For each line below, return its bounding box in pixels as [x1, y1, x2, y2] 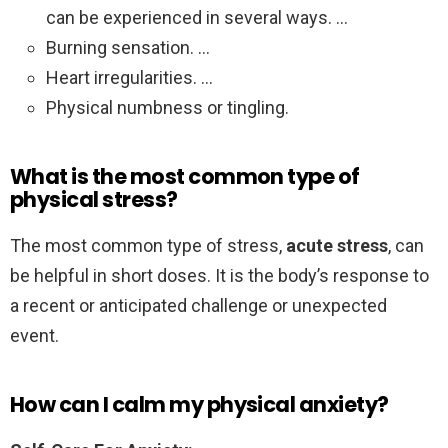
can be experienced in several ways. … [46, 7, 348, 29]
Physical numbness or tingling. [46, 97, 289, 119]
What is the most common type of [10, 162, 360, 192]
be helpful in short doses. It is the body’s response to [10, 265, 429, 287]
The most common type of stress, [10, 235, 286, 257]
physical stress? [10, 185, 178, 215]
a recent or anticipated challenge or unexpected [10, 295, 387, 317]
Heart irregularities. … [46, 67, 213, 89]
